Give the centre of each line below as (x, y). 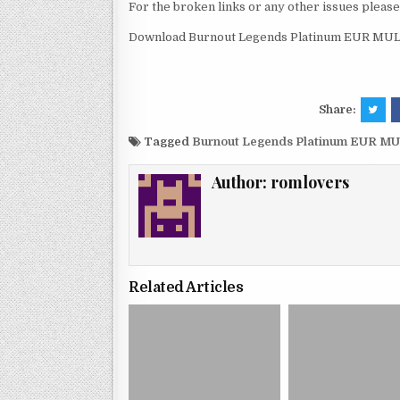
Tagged (167, 142)
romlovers (310, 183)
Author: (242, 183)
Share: (338, 110)
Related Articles (186, 287)
